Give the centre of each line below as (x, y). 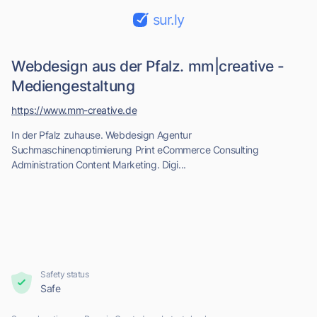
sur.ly (168, 20)
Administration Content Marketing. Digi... (99, 165)
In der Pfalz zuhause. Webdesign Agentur (102, 135)
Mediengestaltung (73, 86)
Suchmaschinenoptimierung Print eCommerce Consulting (135, 150)
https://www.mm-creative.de (74, 110)
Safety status (65, 274)
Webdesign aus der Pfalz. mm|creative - (148, 66)
